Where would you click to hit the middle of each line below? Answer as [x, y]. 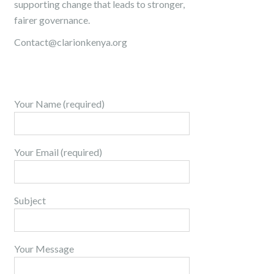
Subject [30, 200]
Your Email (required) [58, 152]
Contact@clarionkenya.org [71, 42]
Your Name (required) [59, 104]
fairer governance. [52, 20]
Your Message [44, 249]
